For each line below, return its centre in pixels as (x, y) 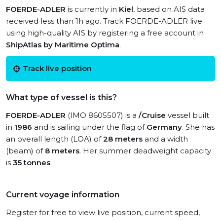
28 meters (123, 139)
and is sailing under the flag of (89, 127)
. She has (198, 127)
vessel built (187, 115)
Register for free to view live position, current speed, (103, 212)
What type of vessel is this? (61, 97)
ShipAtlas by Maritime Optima (63, 45)
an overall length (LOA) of (55, 139)
